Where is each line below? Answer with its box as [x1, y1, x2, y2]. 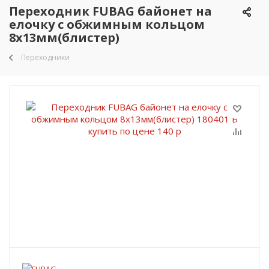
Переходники [21, 52, 70, 62]
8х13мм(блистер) [9, 29, 119, 46]
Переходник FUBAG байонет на [9, 3, 212, 19]
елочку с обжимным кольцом [9, 16, 205, 32]
